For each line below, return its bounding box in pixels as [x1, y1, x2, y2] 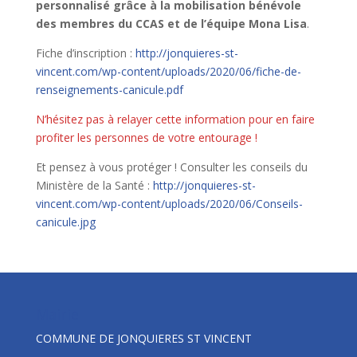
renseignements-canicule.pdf [35, 81, 183, 97]
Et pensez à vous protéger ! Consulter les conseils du [35, 159, 308, 175]
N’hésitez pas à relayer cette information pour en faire [35, 111, 315, 127]
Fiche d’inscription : [35, 45, 135, 61]
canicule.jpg [35, 214, 96, 229]
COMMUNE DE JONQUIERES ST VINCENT [35, 330, 252, 346]
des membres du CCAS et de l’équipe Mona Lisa [35, 15, 307, 31]
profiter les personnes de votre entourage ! [35, 129, 257, 145]
